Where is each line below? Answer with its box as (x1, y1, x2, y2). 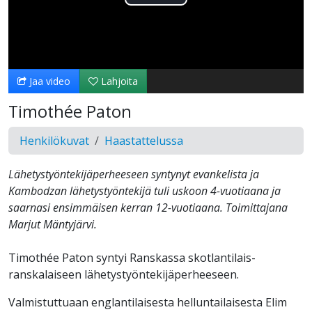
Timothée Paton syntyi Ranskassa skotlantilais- (8, 250, 256, 266)
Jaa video (26, 75, 70, 88)
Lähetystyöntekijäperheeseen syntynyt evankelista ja (8, 166, 259, 182)
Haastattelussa (104, 133, 183, 149)
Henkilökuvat (19, 133, 89, 149)
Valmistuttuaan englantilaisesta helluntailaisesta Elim (8, 295, 287, 311)
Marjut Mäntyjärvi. (8, 217, 97, 233)
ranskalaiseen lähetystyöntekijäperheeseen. (8, 267, 239, 283)
